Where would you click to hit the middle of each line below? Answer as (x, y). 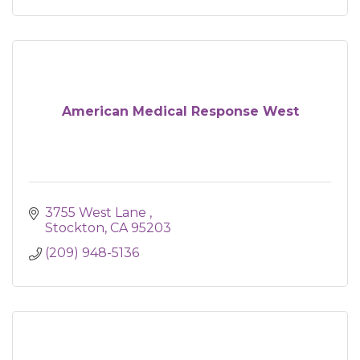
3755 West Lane (97, 213)
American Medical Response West (180, 111)
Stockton (75, 228)
